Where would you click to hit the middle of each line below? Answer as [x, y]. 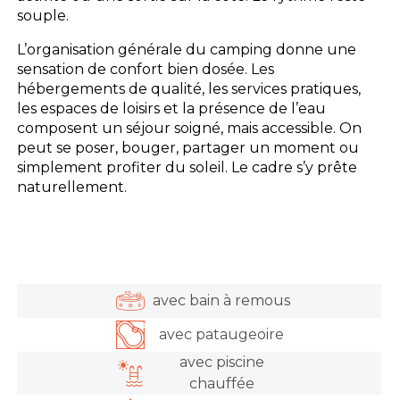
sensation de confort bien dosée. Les [146, 69]
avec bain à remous [222, 300]
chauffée [221, 384]
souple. [43, 15]
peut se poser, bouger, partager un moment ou [188, 147]
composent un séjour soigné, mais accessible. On [190, 128]
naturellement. [72, 187]
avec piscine [221, 362]
